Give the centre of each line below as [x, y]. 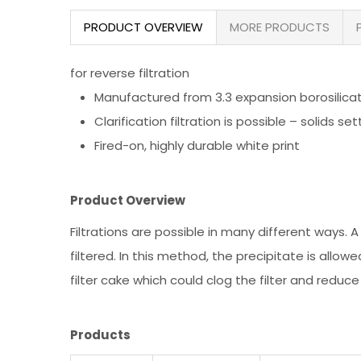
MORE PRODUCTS [280, 27]
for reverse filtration [130, 73]
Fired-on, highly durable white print [197, 145]
